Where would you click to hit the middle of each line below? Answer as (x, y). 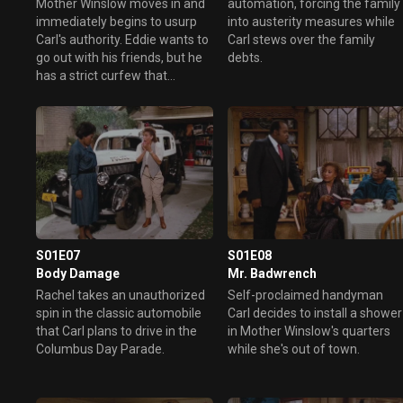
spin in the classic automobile (119, 313)
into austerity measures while (312, 21)
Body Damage (78, 273)
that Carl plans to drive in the (116, 331)
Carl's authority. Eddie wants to (122, 39)
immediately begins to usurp (116, 21)
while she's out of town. (294, 349)
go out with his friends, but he (119, 57)
